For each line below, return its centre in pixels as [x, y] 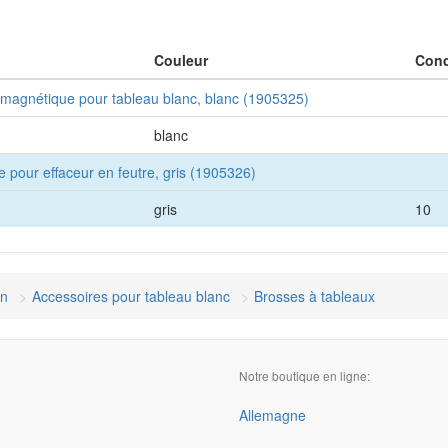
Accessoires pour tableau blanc [131, 296]
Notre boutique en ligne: [304, 375]
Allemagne [272, 415]
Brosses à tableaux [314, 296]
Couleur [181, 60]
